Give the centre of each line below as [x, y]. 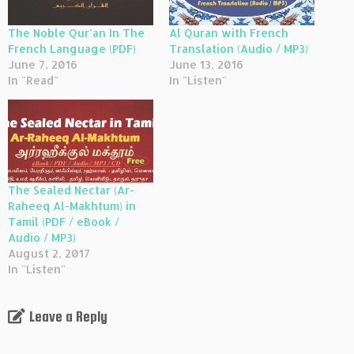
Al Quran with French [229, 32]
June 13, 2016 [206, 64]
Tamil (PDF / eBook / [64, 221]
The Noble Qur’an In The [76, 32]
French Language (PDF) [72, 48]
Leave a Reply [68, 316]
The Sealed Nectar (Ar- [71, 190]
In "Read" [33, 80]
